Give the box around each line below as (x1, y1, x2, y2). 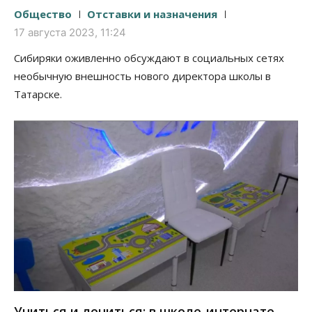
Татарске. (14, 86, 62, 101)
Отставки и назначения (87, 6, 217, 21)
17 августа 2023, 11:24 (14, 25, 126, 39)
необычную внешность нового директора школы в (14, 68, 271, 83)
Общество (14, 6, 72, 21)
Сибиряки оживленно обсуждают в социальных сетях (14, 50, 284, 65)
